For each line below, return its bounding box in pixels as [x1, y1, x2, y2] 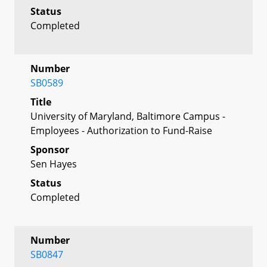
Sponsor [30, 142, 69, 156]
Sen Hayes [30, 157, 77, 170]
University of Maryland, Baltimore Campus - [30, 109, 225, 123]
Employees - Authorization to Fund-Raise [30, 123, 212, 137]
